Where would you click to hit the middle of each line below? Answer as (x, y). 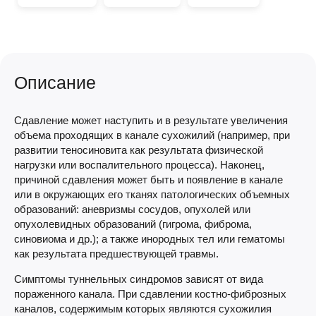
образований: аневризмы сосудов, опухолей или (132, 209)
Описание (55, 83)
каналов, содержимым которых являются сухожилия (143, 309)
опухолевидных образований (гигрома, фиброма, (133, 224)
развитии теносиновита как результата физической (139, 150)
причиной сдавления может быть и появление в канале (148, 180)
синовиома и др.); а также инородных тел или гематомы (150, 239)
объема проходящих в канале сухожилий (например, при (152, 135)
